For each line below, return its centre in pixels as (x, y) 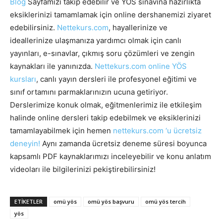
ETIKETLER (28, 202)
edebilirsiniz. (33, 28)
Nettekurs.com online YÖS (141, 66)
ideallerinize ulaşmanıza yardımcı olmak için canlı (96, 41)
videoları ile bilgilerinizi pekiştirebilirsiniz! (83, 169)
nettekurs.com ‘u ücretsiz (157, 131)
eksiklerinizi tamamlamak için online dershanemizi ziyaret (111, 15)
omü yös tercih (166, 202)
